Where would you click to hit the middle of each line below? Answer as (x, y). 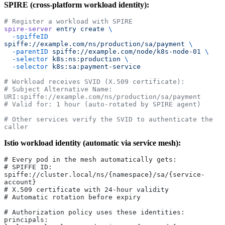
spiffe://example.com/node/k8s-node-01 (125, 52)
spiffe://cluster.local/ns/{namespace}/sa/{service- (104, 175)
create (90, 29)
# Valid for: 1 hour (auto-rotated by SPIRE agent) (102, 104)
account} (20, 182)
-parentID (30, 52)
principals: (26, 220)
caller (16, 127)
